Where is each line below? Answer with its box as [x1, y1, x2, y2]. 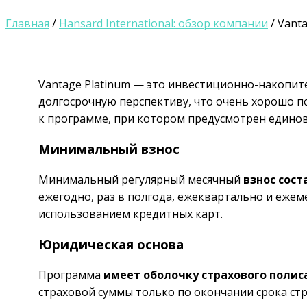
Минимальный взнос [38, 140, 180, 158]
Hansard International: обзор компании [59, 16, 268, 32]
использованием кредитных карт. [38, 206, 223, 222]
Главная [5, 16, 49, 32]
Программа [38, 267, 103, 282]
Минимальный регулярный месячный [38, 172, 243, 188]
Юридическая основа [38, 235, 184, 253]
